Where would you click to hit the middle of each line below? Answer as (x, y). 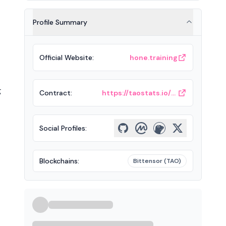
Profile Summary (60, 22)
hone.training (154, 58)
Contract (55, 93)
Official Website (66, 58)
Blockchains (59, 161)
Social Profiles (62, 128)
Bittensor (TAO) (157, 161)
